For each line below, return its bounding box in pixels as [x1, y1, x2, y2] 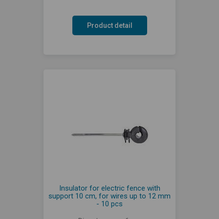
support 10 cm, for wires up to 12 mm [48, 191, 171, 200]
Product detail [87, 21, 132, 29]
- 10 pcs [96, 199, 123, 208]
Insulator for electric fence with [59, 183, 160, 193]
